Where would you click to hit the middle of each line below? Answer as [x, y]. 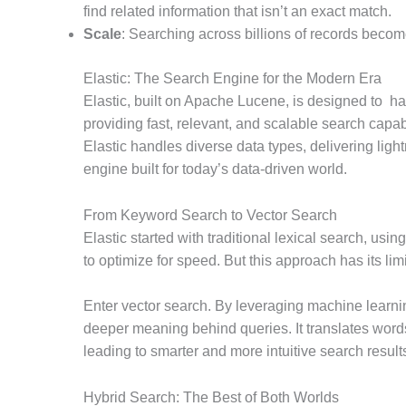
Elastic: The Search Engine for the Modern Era [232, 79]
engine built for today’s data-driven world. [215, 169]
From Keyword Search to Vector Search [210, 215]
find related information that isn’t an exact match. [237, 12]
